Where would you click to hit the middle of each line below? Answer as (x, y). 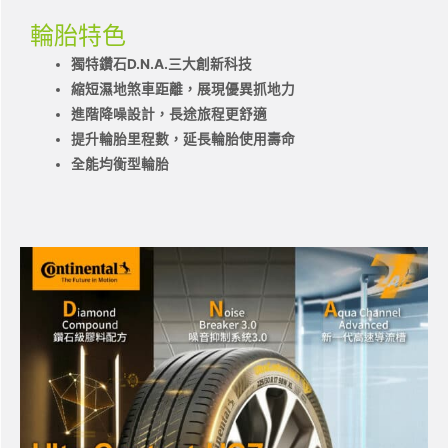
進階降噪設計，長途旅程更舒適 (169, 113)
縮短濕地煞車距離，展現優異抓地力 (183, 88)
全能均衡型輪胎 (120, 163)
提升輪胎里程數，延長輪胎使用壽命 (183, 138)
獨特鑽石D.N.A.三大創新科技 (162, 63)
